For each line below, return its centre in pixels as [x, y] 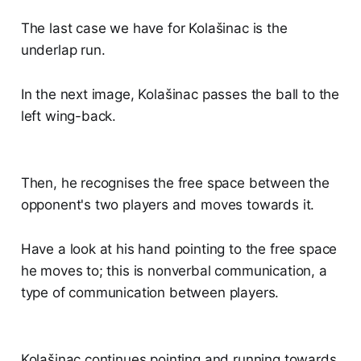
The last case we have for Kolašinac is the [154, 29]
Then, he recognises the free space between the [175, 183]
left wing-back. [68, 116]
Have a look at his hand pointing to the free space [179, 249]
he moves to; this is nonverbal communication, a [174, 271]
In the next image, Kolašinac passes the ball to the [180, 95]
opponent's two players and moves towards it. [168, 205]
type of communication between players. [150, 293]
